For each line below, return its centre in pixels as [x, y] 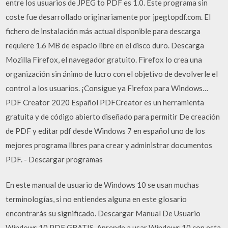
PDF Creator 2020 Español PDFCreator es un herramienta [105, 102]
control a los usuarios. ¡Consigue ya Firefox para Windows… [107, 88]
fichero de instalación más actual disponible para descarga [103, 31]
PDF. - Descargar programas [54, 159]
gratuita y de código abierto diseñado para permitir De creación [113, 116]
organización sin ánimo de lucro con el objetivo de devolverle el [112, 74]
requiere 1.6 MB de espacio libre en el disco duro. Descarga [105, 45]
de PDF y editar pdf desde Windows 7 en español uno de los [106, 131]
